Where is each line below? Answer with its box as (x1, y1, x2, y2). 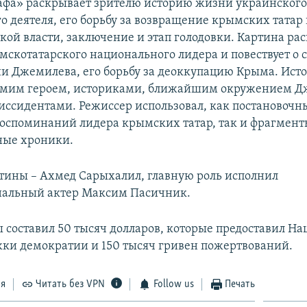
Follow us (153, 278, 194, 290)
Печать (225, 278, 256, 290)
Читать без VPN (36, 278, 106, 290)
